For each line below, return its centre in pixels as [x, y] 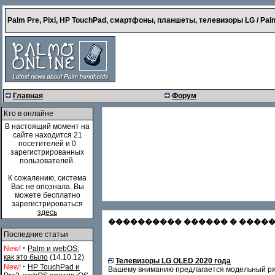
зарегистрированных [47, 152]
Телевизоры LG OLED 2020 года [173, 261]
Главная [28, 96]
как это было [26, 257]
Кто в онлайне [29, 114]
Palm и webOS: [53, 249]
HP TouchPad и [54, 267]
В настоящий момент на [47, 126]
